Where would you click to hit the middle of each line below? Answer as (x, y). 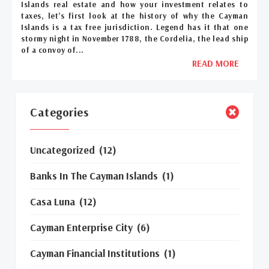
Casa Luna (53, 201)
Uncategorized (62, 150)
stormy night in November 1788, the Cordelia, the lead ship (134, 38)
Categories (59, 112)
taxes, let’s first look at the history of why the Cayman (134, 15)
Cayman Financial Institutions (95, 253)
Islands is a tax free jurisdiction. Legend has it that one (134, 27)
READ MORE (216, 63)
